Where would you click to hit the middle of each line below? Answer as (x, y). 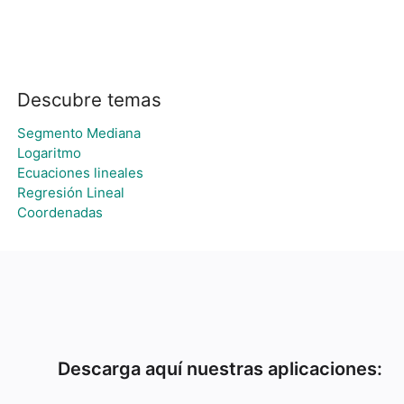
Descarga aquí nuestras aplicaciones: (220, 369)
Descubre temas (89, 100)
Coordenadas (60, 212)
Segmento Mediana (78, 133)
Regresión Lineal (70, 193)
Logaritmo (49, 153)
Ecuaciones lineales (80, 173)
